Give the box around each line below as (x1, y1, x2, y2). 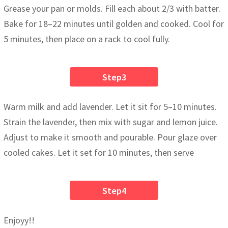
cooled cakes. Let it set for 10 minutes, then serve (4, 146, 194, 158)
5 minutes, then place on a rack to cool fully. (4, 33, 170, 45)
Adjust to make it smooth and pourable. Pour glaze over (4, 131, 217, 143)
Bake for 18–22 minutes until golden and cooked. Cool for (4, 17, 224, 30)
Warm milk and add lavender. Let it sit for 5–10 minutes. (4, 100, 217, 112)
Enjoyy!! (4, 214, 35, 226)
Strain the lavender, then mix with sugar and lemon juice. (4, 116, 218, 128)
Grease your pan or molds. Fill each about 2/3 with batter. (4, 2, 220, 14)
